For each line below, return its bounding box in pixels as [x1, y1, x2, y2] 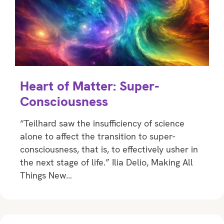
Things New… [20, 169, 72, 181]
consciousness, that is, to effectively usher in [20, 143, 198, 155]
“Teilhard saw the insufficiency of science [20, 117, 184, 129]
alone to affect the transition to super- [20, 130, 175, 142]
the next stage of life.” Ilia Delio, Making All [20, 156, 193, 168]
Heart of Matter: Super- [20, 77, 159, 94]
